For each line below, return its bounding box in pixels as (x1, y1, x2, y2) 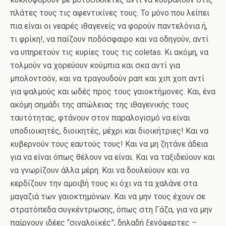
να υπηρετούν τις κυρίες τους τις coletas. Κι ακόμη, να (10, 47, 208, 57)
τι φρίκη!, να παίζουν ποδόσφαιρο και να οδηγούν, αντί (10, 34, 208, 44)
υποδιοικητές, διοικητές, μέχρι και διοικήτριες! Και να (10, 126, 208, 136)
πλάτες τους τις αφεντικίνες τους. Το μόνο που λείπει (10, 8, 209, 18)
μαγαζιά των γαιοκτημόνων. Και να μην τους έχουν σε (10, 192, 205, 201)
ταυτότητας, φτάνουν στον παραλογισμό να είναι (10, 113, 190, 123)
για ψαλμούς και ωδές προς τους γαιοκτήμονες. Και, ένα (10, 87, 215, 96)
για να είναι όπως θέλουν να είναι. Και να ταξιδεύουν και (10, 152, 215, 162)
